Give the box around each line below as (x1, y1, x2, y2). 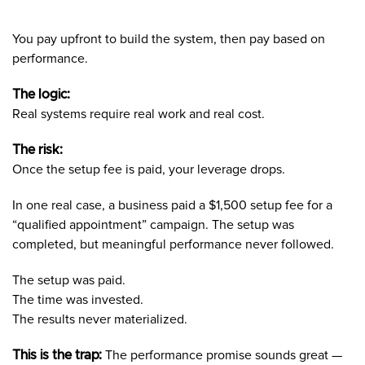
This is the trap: (12, 348, 102, 362)
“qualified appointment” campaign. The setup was (12, 218, 294, 231)
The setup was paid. (12, 273, 125, 287)
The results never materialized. (12, 312, 187, 326)
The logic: (12, 87, 70, 101)
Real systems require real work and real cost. (12, 107, 265, 121)
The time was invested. (12, 292, 143, 306)
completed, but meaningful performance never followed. (12, 237, 334, 251)
